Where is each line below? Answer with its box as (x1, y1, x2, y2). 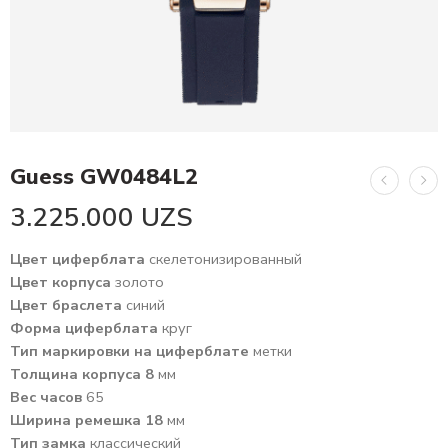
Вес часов (10, 387, 86, 408)
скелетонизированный (149, 249, 302, 270)
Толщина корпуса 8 (10, 364, 154, 385)
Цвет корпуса (10, 272, 115, 293)
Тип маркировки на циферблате (10, 341, 253, 362)
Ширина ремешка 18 (10, 410, 163, 431)
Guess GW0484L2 (10, 162, 198, 193)
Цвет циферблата (10, 249, 149, 270)
